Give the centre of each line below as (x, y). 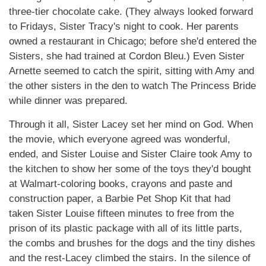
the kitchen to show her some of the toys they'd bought (130, 169)
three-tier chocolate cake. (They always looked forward (131, 12)
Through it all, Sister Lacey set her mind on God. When (131, 124)
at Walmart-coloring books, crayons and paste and (121, 184)
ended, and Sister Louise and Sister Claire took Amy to (130, 154)
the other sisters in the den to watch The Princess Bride (132, 86)
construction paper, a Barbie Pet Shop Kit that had (120, 199)
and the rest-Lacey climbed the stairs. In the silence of (130, 258)
